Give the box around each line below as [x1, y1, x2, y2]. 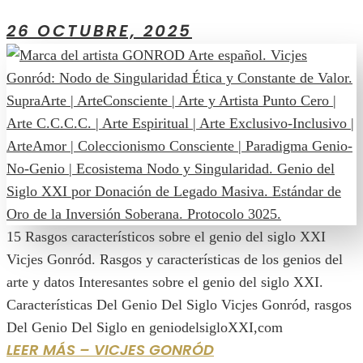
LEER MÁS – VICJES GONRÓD [6, 339, 214, 360]
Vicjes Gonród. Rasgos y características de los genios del [6, 250, 343, 267]
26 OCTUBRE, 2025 [6, 19, 192, 42]
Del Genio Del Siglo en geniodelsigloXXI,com [6, 318, 283, 335]
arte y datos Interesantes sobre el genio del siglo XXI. [6, 273, 323, 290]
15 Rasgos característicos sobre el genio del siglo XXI [6, 228, 326, 245]
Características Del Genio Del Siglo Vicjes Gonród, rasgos [6, 296, 352, 313]
